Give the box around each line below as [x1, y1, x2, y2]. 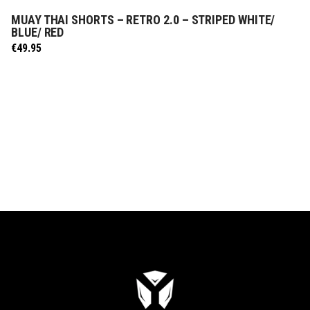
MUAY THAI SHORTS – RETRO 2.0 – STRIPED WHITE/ [11, 12, 275, 27]
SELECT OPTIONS [114, 15, 196, 29]
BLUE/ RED [11, 24, 64, 39]
